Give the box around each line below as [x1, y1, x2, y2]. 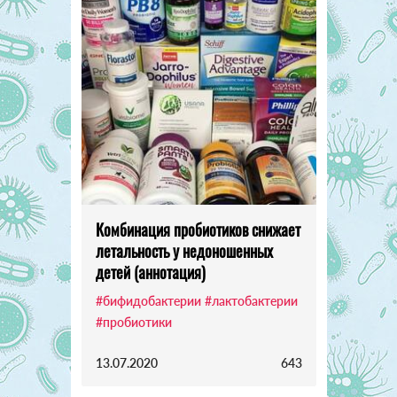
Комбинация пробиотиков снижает [95, 217, 300, 241]
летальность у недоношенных [95, 238, 273, 262]
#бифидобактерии [95, 292, 201, 308]
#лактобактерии [204, 292, 298, 308]
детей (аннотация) [95, 260, 206, 284]
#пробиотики [95, 314, 172, 330]
